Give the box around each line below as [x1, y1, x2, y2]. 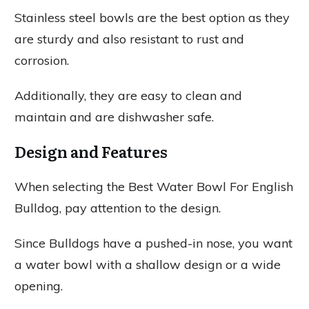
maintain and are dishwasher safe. [14, 109, 214, 125]
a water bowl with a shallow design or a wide [14, 257, 281, 272]
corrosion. [14, 52, 69, 68]
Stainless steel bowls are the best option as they [14, 10, 290, 26]
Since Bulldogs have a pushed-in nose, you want [14, 235, 292, 251]
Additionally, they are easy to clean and [14, 88, 242, 103]
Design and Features [14, 140, 168, 163]
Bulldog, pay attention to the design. [14, 200, 221, 216]
